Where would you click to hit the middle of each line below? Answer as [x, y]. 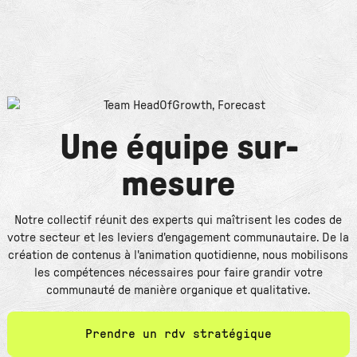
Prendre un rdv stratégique [178, 333]
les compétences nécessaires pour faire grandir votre [178, 272]
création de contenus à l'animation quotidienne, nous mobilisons [178, 255]
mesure [178, 184]
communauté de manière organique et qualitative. [178, 290]
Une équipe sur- [178, 147]
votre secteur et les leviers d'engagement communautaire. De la [178, 237]
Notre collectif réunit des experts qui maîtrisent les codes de [178, 220]
